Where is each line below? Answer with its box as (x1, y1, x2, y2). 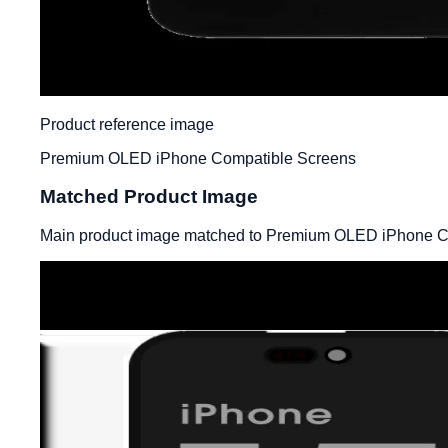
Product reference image (40, 115, 214, 133)
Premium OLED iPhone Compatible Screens (40, 149, 356, 167)
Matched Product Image (40, 186, 258, 208)
